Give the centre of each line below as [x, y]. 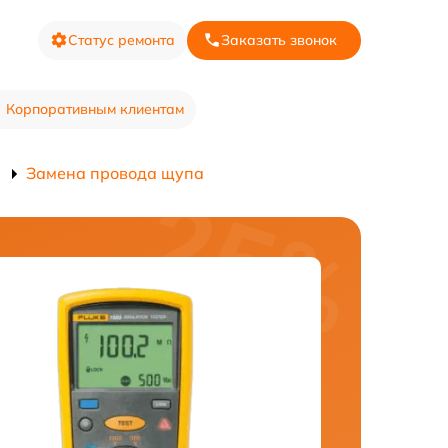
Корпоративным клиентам [94, 109]
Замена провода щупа [115, 173]
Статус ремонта [121, 39]
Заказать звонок [279, 39]
